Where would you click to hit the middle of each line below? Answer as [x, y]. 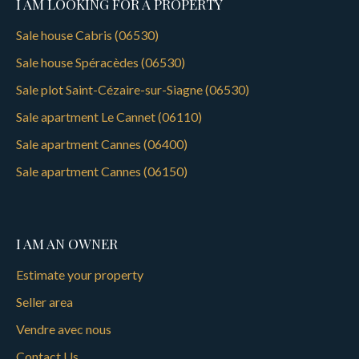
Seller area [44, 301]
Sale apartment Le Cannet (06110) [109, 116]
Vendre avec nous [64, 329]
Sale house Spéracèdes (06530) [101, 62]
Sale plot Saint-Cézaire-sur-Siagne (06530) [133, 89]
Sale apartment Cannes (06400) [102, 143]
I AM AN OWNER [67, 243]
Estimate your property [80, 274]
